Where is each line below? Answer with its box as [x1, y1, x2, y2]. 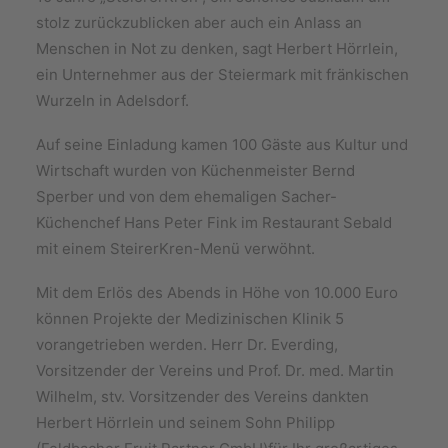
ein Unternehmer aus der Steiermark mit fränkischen [36, 65, 409, 84]
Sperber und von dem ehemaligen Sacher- [36, 187, 337, 206]
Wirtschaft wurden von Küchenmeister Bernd [36, 161, 355, 180]
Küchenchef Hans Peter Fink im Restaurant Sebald [36, 213, 392, 232]
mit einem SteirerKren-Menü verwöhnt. [36, 239, 315, 258]
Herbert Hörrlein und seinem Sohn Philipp [36, 413, 335, 432]
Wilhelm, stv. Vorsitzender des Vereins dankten [36, 387, 369, 406]
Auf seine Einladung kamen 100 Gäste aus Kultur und [36, 135, 408, 154]
